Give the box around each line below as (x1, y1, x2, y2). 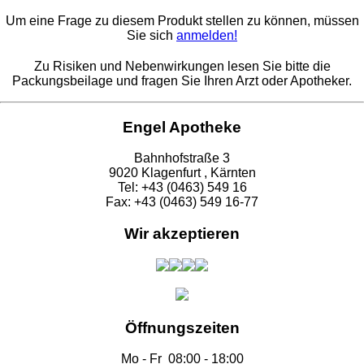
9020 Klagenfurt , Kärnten (108, 166, 256, 180)
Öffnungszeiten (124, 318, 240, 336)
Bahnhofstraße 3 (134, 151, 230, 166)
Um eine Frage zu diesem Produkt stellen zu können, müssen (5, 13, 359, 28)
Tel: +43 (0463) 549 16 (117, 180, 247, 195)
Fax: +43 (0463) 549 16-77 (106, 195, 258, 210)
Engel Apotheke (123, 118, 241, 136)
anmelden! (176, 28, 237, 42)
